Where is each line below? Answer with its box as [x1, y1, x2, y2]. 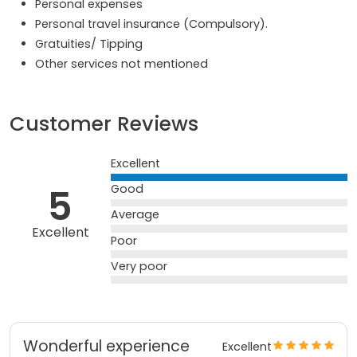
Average [111, 206, 160, 223]
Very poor [111, 257, 168, 274]
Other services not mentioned [35, 56, 208, 73]
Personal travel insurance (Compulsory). [35, 16, 268, 33]
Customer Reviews [10, 110, 198, 139]
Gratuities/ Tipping [35, 36, 143, 53]
